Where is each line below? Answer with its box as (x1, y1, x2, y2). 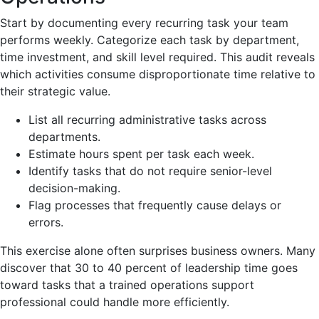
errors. (28, 214, 63, 229)
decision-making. (28, 180, 120, 195)
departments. (28, 129, 100, 144)
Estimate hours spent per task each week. (28, 146, 254, 161)
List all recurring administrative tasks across (28, 112, 266, 127)
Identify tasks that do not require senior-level (28, 163, 272, 178)
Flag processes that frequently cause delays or (28, 197, 281, 212)
